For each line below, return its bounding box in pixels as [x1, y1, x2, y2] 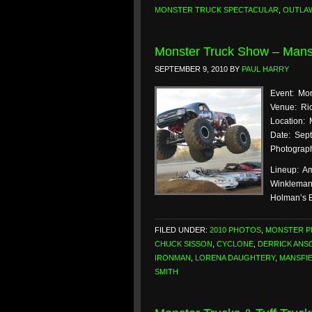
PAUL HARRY [242, 65, 289, 73]
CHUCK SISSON [155, 240, 212, 248]
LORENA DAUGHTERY [195, 253, 275, 262]
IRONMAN [155, 253, 191, 262]
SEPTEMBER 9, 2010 [155, 65, 228, 73]
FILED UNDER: [155, 226, 210, 234]
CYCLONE [217, 240, 253, 248]
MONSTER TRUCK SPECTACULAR [155, 6, 279, 14]
